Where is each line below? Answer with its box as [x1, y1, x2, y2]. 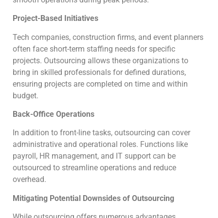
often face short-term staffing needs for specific [13, 44, 175, 54]
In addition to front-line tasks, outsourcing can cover [13, 128, 190, 138]
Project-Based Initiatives [13, 14, 98, 23]
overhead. [13, 175, 48, 184]
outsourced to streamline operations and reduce [13, 163, 176, 173]
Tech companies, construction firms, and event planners [13, 32, 203, 42]
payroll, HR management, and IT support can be [13, 151, 176, 161]
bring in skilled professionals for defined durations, [13, 67, 186, 77]
